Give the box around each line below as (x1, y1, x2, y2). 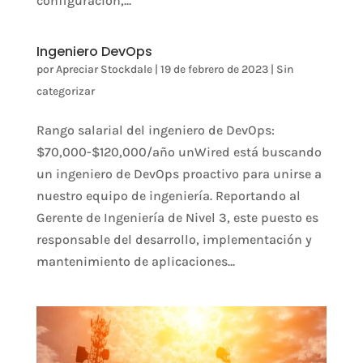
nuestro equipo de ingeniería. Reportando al (36, 188, 301, 203)
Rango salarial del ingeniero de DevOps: (36, 122, 275, 138)
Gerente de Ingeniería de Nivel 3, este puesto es (36, 210, 318, 225)
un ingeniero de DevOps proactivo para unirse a (36, 166, 322, 181)
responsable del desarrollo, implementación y (36, 232, 312, 247)
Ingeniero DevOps (36, 42, 152, 61)
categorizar (36, 84, 95, 98)
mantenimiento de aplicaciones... (36, 254, 235, 269)
